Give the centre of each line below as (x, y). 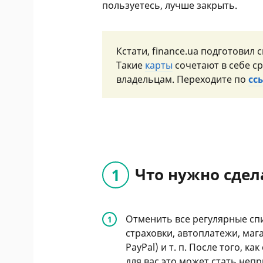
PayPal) (144, 247)
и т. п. (174, 247)
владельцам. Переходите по (183, 79)
